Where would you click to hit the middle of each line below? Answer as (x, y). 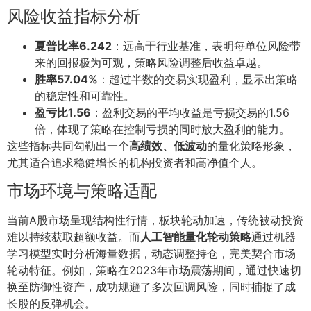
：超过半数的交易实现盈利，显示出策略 (198, 79)
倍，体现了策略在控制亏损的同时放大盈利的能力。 (162, 129)
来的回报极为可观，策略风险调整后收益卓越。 (151, 63)
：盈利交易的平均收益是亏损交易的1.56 (190, 113)
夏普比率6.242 (73, 46)
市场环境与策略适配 (82, 190)
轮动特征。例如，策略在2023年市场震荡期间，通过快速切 (154, 270)
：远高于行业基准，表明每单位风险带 (206, 46)
